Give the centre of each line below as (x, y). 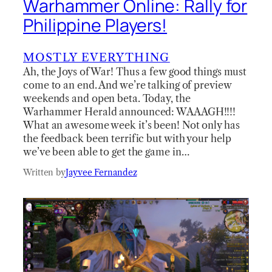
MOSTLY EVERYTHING (97, 57)
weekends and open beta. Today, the (107, 98)
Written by (44, 172)
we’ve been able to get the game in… (106, 151)
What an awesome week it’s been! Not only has (131, 125)
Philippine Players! (95, 25)
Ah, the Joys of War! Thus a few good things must (135, 71)
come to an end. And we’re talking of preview (127, 85)
